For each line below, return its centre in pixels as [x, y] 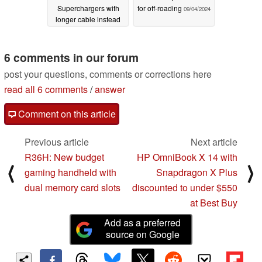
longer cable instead [88, 19]
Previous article [57, 142]
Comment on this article [66, 114]
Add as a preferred [143, 223]
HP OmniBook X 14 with [187, 157]
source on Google [142, 235]
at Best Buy [214, 203]
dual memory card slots [73, 188]
